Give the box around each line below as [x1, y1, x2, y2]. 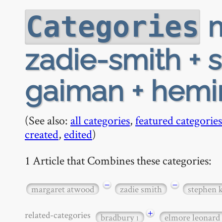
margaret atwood [31, 182, 94, 195]
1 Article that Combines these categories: [25, 152, 212, 168]
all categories [70, 112, 130, 128]
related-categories [25, 208, 94, 221]
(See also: [25, 112, 70, 128]
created [25, 126, 58, 142]
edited [64, 126, 92, 142]
